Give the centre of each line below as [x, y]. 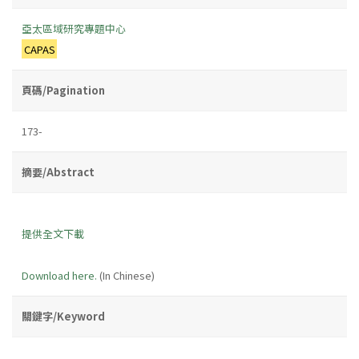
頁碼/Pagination [63, 90]
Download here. [59, 275]
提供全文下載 [53, 233]
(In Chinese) [126, 275]
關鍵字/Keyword [63, 316]
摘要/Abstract [58, 171]
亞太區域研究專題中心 [74, 28]
